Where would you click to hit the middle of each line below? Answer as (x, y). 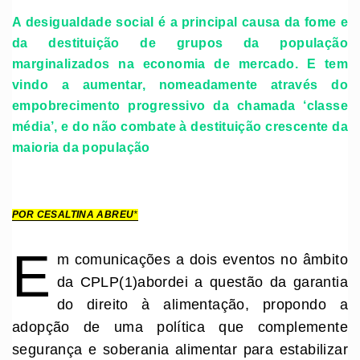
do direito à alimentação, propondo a (202, 305)
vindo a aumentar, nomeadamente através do (180, 84)
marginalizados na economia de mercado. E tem (180, 63)
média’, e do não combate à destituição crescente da (180, 126)
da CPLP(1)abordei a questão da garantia (202, 282)
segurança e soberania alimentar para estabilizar (180, 350)
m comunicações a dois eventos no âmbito (202, 260)
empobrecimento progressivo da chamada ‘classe (180, 105)
